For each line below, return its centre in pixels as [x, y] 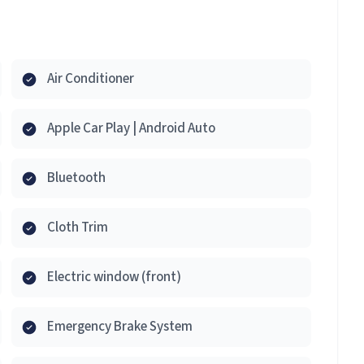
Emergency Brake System [120, 327]
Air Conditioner [91, 79]
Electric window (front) [114, 277]
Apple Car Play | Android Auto [131, 128]
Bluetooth [76, 178]
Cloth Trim [78, 227]
